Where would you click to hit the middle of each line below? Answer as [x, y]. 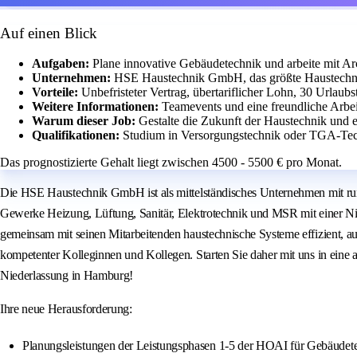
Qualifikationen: [77, 135]
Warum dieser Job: [85, 121]
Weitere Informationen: [97, 107]
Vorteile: [57, 92]
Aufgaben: [62, 64]
